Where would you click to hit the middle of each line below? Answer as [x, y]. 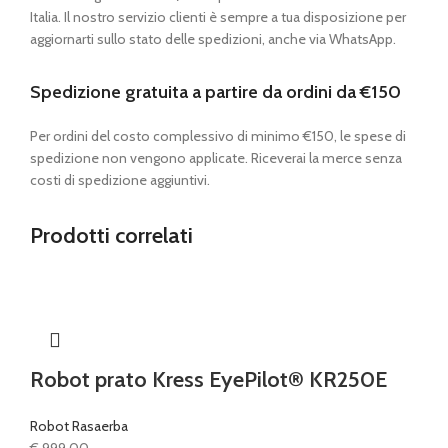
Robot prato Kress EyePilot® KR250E [208, 380]
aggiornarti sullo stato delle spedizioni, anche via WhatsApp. [213, 39]
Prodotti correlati [111, 236]
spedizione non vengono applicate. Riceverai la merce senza [216, 158]
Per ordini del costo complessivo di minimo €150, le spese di [218, 136]
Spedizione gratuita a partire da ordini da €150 [215, 92]
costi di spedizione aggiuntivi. [120, 180]
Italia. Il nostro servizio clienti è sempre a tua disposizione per [218, 17]
